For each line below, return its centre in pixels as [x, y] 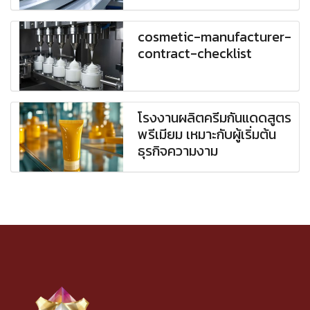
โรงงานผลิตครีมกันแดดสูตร [215, 118]
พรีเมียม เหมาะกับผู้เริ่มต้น [207, 135]
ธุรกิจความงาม [178, 151]
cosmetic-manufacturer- [215, 37]
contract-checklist [195, 54]
